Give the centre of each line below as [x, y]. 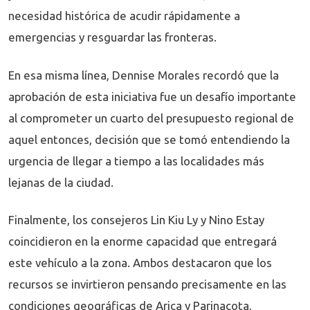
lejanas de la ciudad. [61, 182]
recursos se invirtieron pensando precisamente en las [147, 284]
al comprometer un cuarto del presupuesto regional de [151, 118]
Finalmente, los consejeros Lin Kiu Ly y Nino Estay [136, 220]
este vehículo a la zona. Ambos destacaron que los [140, 263]
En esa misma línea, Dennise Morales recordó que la [144, 75]
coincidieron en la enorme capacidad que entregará [143, 241]
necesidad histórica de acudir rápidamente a [124, 16]
